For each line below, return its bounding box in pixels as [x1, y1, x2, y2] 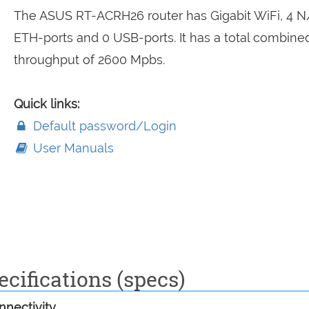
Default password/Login [29, 119, 177, 133]
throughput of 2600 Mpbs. [13, 52, 165, 67]
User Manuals [29, 141, 114, 155]
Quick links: [13, 97, 79, 111]
